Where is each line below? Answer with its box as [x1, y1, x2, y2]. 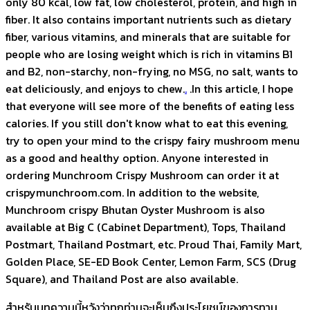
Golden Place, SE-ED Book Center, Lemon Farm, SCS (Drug [6, 253, 296, 271]
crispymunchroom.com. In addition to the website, [6, 184, 259, 201]
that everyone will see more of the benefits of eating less [6, 98, 294, 115]
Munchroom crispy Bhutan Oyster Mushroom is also [6, 201, 265, 219]
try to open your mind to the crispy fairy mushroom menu [6, 132, 300, 149]
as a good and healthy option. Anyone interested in [6, 149, 268, 167]
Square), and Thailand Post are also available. [6, 271, 238, 288]
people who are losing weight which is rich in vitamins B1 [6, 46, 293, 63]
